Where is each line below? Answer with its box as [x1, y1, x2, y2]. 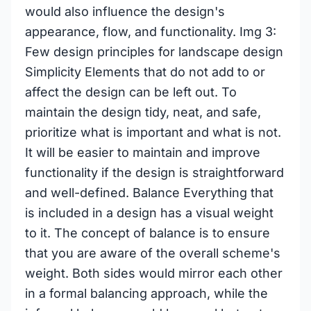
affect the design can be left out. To [25, 85, 237, 99]
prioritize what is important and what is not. [25, 125, 281, 140]
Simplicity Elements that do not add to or [25, 65, 265, 79]
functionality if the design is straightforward [25, 165, 284, 180]
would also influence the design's [25, 4, 225, 19]
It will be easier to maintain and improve [25, 145, 260, 160]
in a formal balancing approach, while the [25, 286, 268, 301]
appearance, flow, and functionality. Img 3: [25, 24, 276, 39]
